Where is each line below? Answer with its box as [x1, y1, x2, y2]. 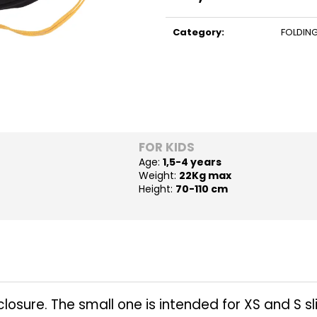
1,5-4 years [162, 154, 221, 169]
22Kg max [178, 168, 231, 183]
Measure [172, 1, 214, 16]
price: [172, 15, 199, 30]
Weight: [138, 168, 179, 183]
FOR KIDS [138, 138, 195, 156]
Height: [138, 181, 175, 196]
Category [173, 25, 221, 39]
